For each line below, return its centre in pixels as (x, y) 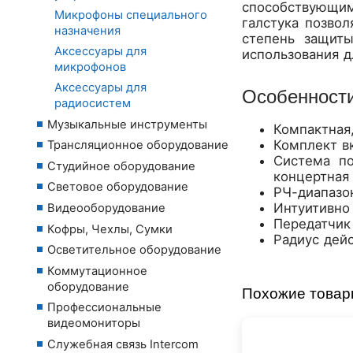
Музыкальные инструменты (127, 124)
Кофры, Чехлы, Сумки (110, 229)
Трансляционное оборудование (138, 145)
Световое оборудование (118, 187)
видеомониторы (94, 323)
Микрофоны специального (131, 15)
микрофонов (90, 67)
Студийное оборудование (121, 166)
